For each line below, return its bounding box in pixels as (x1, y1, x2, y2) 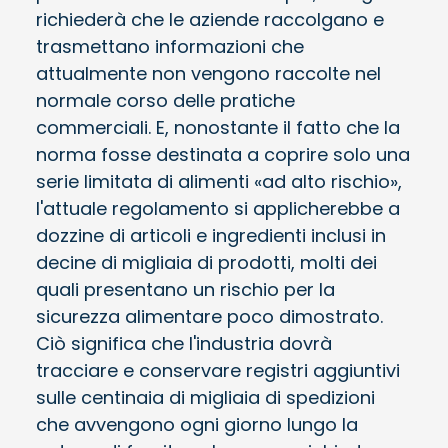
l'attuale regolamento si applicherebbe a (36, 195, 400, 221)
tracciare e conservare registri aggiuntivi (36, 357, 400, 383)
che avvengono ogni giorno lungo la (36, 411, 358, 437)
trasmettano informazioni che (36, 33, 304, 59)
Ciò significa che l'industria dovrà (36, 330, 332, 356)
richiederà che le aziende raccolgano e (36, 6, 384, 32)
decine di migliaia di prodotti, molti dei (36, 249, 377, 275)
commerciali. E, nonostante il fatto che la (36, 114, 400, 140)
